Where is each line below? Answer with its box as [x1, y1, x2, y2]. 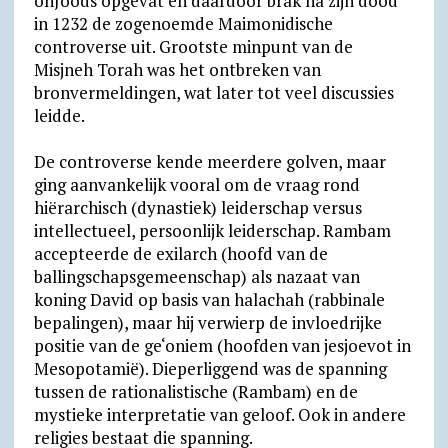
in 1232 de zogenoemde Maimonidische [33, 12, 333, 35]
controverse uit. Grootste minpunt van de [33, 35, 353, 58]
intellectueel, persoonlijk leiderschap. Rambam [33, 219, 391, 242]
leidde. [33, 104, 85, 127]
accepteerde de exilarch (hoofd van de [33, 242, 328, 265]
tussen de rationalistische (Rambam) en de [33, 380, 358, 403]
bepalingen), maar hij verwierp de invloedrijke [33, 311, 382, 334]
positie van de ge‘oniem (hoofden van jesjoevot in [33, 334, 411, 357]
